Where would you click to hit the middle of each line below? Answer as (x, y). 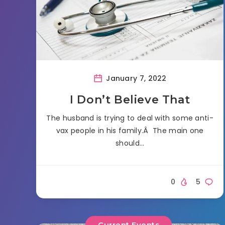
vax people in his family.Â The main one (130, 130)
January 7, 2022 (135, 78)
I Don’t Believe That (130, 99)
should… (130, 143)
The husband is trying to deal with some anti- (130, 118)
